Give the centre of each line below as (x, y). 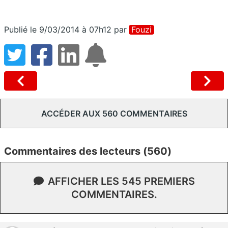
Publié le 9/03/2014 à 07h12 (58, 29)
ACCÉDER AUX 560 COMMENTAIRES (114, 113)
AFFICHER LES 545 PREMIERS (121, 181)
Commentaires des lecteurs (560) (88, 151)
